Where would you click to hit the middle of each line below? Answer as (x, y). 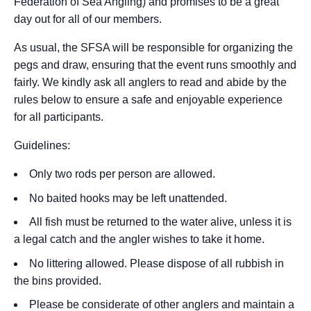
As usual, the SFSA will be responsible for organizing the (153, 48)
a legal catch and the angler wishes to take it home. (139, 239)
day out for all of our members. (88, 19)
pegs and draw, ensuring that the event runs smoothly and (155, 65)
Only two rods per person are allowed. (122, 174)
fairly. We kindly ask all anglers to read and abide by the (150, 82)
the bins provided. (58, 280)
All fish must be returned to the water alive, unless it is (160, 222)
